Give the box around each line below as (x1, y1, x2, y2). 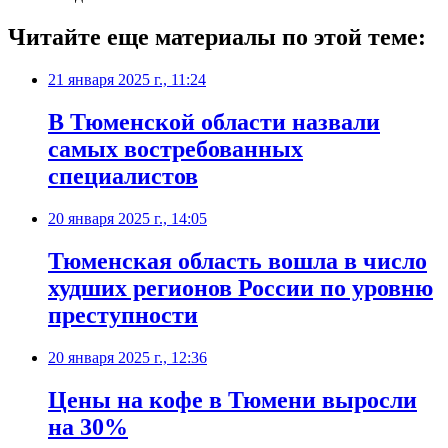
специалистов (48, 162, 198, 189)
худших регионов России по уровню (48, 274, 433, 301)
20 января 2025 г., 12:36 (48, 348, 207, 366)
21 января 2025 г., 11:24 (48, 71, 206, 89)
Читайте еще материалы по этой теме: (8, 24, 426, 51)
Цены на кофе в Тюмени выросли (48, 386, 417, 413)
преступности (48, 301, 198, 328)
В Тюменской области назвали (48, 108, 380, 135)
